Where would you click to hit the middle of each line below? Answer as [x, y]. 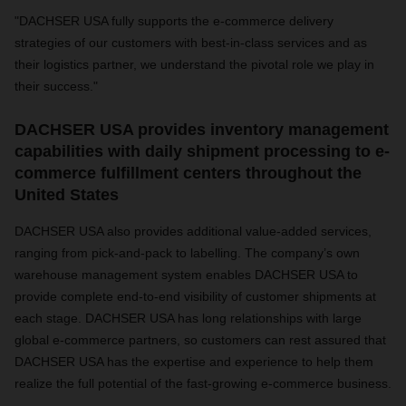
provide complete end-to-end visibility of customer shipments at [195, 297]
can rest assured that [325, 340]
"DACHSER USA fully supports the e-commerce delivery [174, 21]
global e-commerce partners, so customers [140, 340]
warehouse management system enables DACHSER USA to [186, 275]
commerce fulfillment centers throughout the [188, 174]
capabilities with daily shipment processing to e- [202, 152]
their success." [56, 87]
